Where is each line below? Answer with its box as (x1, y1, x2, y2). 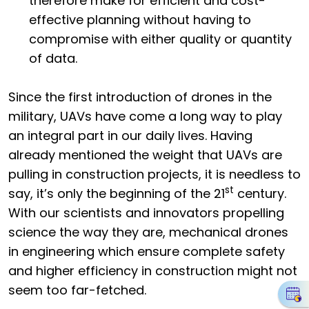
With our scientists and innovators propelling (8, 203, 284, 221)
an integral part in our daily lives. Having (8, 126, 252, 144)
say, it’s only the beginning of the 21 (8, 184, 225, 202)
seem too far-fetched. (8, 281, 146, 299)
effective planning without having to (29, 10, 251, 28)
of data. (29, 49, 77, 67)
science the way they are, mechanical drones (8, 223, 288, 241)
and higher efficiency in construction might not (8, 261, 297, 279)
